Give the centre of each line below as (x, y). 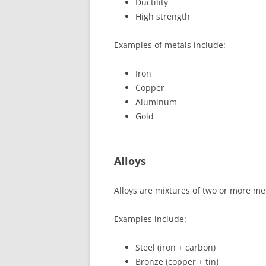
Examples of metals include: (170, 45)
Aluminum (156, 102)
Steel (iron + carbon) (175, 247)
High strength (163, 16)
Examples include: (150, 218)
